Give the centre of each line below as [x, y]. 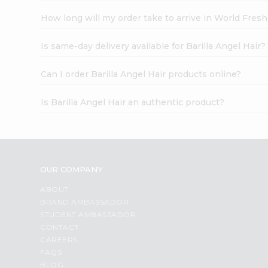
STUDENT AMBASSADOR [88, 214]
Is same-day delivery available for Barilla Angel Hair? [153, 46]
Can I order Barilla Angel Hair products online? [141, 74]
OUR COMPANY [72, 169]
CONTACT [60, 227]
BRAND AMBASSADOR [85, 202]
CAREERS [59, 239]
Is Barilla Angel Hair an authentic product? [133, 102]
